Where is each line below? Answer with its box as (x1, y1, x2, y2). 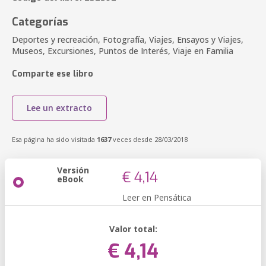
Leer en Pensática (122, 192, 191, 203)
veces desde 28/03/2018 (111, 135, 188, 144)
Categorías (12, 15, 68, 29)
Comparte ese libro (12, 68, 93, 80)
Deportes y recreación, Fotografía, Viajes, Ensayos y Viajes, (12, 34, 243, 45)
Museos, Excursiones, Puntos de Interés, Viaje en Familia (12, 45, 233, 56)
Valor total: (109, 223, 157, 235)
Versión (57, 164, 89, 176)
